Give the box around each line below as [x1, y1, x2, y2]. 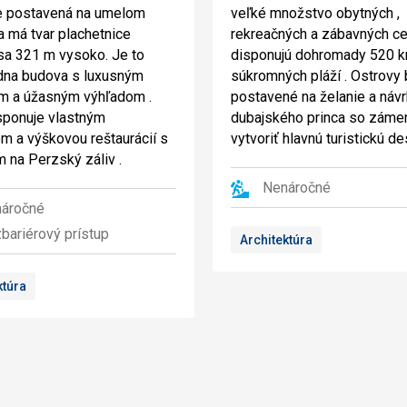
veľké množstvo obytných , [231, 5, 400, 22]
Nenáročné [263, 179, 331, 196]
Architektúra [240, 233, 313, 247]
